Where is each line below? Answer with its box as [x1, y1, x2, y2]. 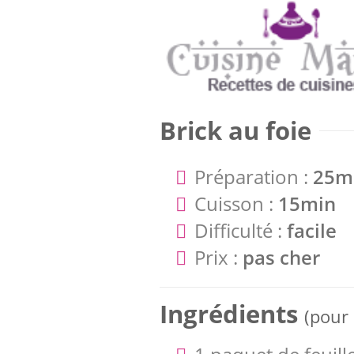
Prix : [194, 244, 243, 270]
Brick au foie [160, 114, 311, 147]
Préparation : [194, 164, 313, 190]
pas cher [243, 244, 320, 270]
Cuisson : [194, 190, 278, 217]
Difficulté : [194, 217, 287, 243]
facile [287, 217, 337, 243]
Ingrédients [160, 297, 304, 330]
